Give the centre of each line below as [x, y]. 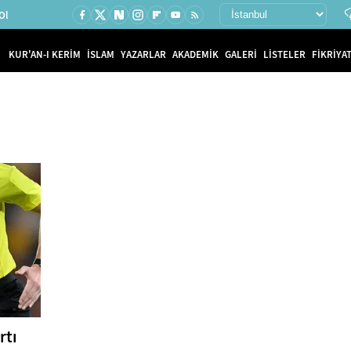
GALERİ [241, 54]
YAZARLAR [143, 54]
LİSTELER [284, 54]
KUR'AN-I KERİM [45, 54]
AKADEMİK [195, 54]
